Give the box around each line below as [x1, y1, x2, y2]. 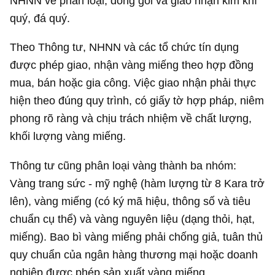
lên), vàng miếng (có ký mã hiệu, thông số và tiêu [10, 194, 251, 207]
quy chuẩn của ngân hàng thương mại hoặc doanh [10, 247, 258, 261]
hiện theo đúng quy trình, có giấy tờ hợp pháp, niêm [10, 94, 265, 107]
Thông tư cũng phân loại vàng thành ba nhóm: [10, 158, 237, 172]
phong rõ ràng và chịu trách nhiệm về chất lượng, [10, 112, 252, 125]
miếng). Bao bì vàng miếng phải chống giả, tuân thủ [10, 230, 263, 243]
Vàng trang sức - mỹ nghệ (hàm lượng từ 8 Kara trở [10, 176, 265, 190]
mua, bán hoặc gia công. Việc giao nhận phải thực [10, 76, 257, 90]
